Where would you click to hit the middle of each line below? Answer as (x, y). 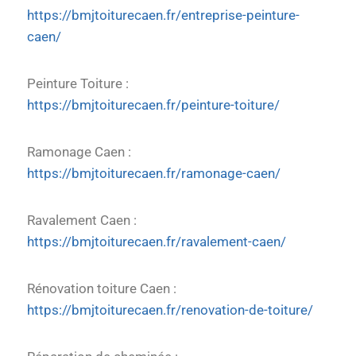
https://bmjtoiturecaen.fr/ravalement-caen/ (157, 242)
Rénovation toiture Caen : (102, 288)
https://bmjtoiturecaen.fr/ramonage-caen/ (154, 173)
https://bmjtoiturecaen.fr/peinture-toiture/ (153, 105)
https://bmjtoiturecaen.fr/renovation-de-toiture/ (170, 310)
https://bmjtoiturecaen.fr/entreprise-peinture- (163, 15)
